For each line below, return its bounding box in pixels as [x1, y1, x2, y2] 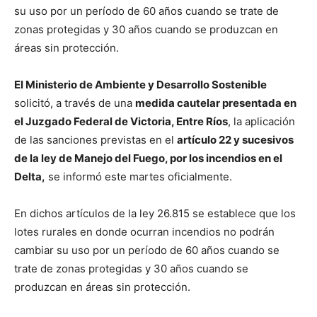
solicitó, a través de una [14, 96, 135, 110]
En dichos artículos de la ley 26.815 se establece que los [14, 206, 296, 220]
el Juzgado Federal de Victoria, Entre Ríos [14, 114, 228, 128]
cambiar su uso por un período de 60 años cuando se [14, 243, 279, 257]
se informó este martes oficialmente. [45, 169, 232, 183]
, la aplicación [228, 114, 295, 128]
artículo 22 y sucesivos [177, 132, 294, 146]
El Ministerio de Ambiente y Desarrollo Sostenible [14, 77, 267, 91]
